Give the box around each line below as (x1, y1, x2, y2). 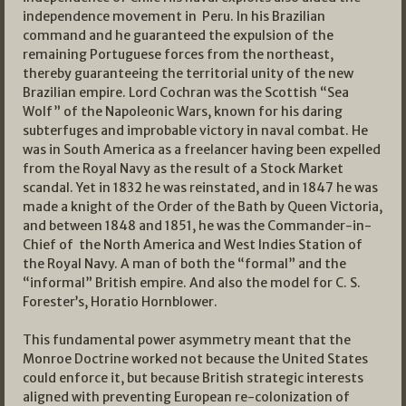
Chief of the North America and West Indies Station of (23, 237, 362, 254)
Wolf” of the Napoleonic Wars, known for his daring (23, 103, 343, 121)
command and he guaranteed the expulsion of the (23, 27, 333, 44)
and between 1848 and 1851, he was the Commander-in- (23, 217, 372, 235)
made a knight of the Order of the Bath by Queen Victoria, (23, 198, 382, 216)
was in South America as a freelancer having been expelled (23, 141, 381, 159)
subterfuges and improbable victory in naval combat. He (23, 122, 368, 140)
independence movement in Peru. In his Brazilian (23, 8, 325, 25)
